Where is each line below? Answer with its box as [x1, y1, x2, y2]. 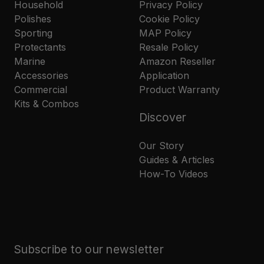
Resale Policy [139, 41, 199, 54]
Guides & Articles [139, 154, 214, 166]
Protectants [14, 41, 66, 54]
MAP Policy [139, 27, 192, 39]
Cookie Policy [139, 13, 200, 25]
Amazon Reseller [139, 55, 216, 68]
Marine [14, 55, 45, 68]
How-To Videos [139, 168, 208, 180]
